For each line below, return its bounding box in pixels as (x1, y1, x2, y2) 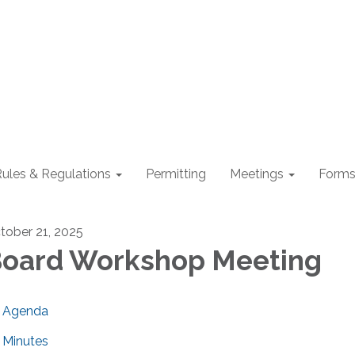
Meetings (230, 166, 284, 181)
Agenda (2, 303, 48, 319)
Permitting (146, 166, 206, 181)
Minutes (2, 334, 48, 349)
